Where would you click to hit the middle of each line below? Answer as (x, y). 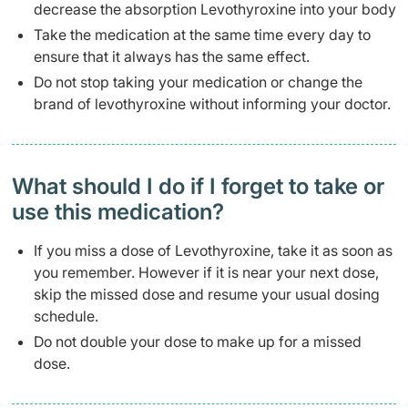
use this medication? (118, 212)
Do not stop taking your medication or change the (198, 82)
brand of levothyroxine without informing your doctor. (212, 104)
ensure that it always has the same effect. (172, 56)
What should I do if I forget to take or (198, 186)
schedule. (66, 316)
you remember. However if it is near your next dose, (206, 272)
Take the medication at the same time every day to (202, 35)
